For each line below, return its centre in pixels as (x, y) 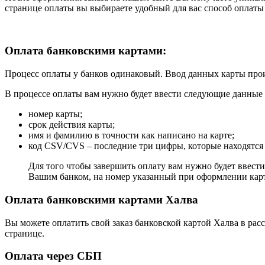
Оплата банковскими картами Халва (101, 199)
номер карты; (55, 114)
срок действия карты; (72, 125)
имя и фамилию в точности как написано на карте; (131, 135)
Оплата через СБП (53, 256)
